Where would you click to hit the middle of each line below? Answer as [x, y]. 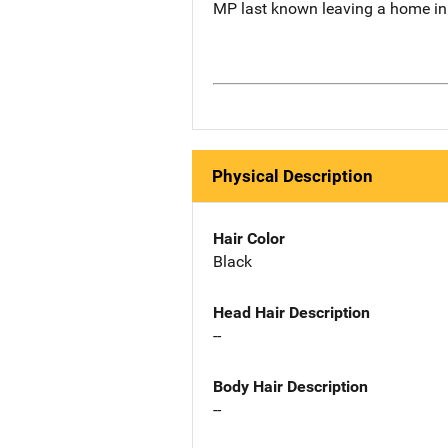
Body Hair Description [290, 386]
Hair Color [249, 239]
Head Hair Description [291, 312]
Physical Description [292, 176]
